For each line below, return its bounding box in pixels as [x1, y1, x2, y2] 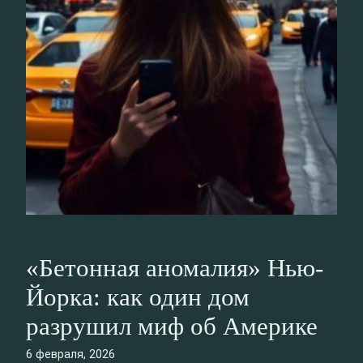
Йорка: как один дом [26, 284, 250, 311]
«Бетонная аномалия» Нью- [26, 254, 323, 282]
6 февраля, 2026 [26, 348, 115, 361]
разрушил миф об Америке [26, 313, 318, 340]
